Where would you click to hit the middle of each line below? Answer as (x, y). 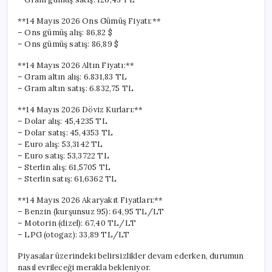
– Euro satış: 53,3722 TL (63, 155)
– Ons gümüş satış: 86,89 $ (68, 44)
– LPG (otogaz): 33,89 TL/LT (74, 234)
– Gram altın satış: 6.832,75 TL (76, 88)
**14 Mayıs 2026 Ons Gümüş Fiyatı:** (89, 21)
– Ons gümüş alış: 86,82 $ (65, 32)
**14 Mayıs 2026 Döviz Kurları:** (80, 109)
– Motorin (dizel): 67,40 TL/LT (77, 223)
